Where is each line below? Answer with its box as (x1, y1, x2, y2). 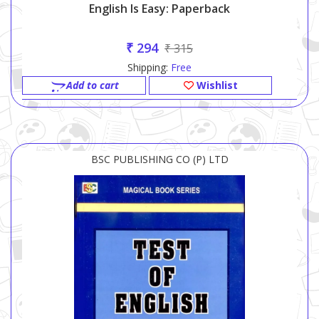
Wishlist (193, 78, 238, 93)
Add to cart (66, 78, 119, 93)
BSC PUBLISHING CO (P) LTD (90, 152, 229, 167)
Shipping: (127, 61, 171, 75)
